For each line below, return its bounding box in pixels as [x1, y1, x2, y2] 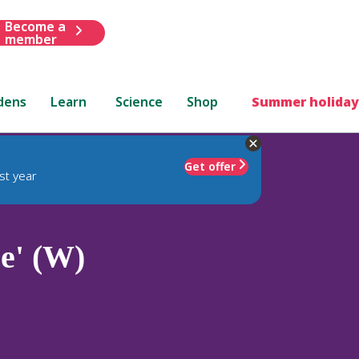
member [4, 30, 57, 48]
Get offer [184, 158, 236, 174]
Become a [4, 17, 66, 35]
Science [115, 92, 163, 111]
